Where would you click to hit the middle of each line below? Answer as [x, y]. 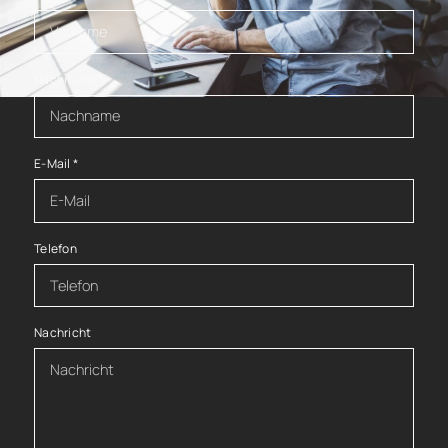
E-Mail [53, 164]
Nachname [66, 79]
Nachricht [63, 333]
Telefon [55, 248]
